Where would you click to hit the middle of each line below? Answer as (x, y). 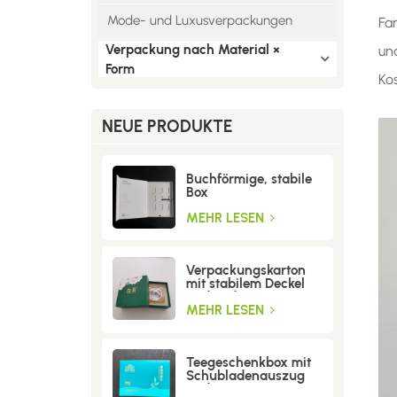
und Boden (218, 296)
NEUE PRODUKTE (167, 127)
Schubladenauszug (245, 375)
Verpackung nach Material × (192, 50)
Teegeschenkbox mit (248, 362)
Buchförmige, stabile (249, 179)
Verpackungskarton (245, 270)
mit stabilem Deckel (245, 283)
